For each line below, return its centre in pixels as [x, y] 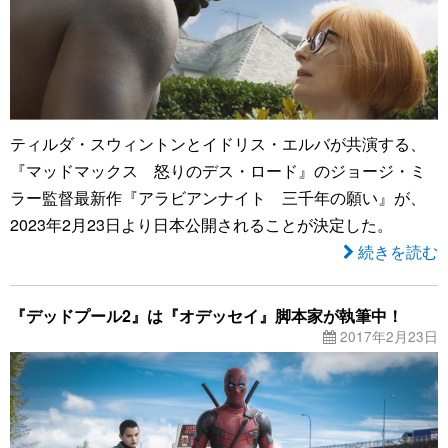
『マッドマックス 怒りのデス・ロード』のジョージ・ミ [218, 170]
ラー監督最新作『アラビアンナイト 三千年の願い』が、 [218, 197]
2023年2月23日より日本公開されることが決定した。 [201, 224]
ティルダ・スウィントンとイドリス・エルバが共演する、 [218, 143]
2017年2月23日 [387, 335]
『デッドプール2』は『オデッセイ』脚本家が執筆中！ [206, 315]
